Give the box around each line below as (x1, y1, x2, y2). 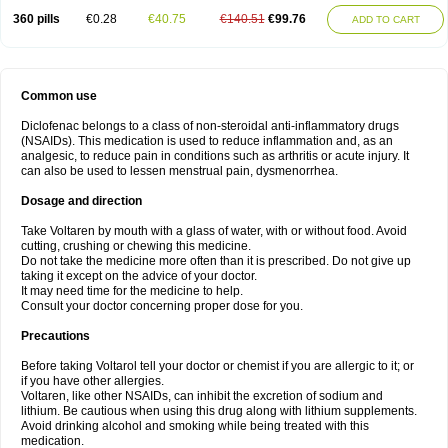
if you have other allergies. (21, 374, 164, 388)
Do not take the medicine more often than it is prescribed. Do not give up (21, 254, 411, 268)
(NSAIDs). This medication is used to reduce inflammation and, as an (21, 134, 393, 148)
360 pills (12, 12, 60, 26)
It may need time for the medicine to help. (21, 284, 243, 298)
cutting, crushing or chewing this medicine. (21, 239, 251, 253)
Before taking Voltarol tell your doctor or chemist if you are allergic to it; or (21, 359, 414, 373)
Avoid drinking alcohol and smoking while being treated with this (21, 419, 369, 433)
